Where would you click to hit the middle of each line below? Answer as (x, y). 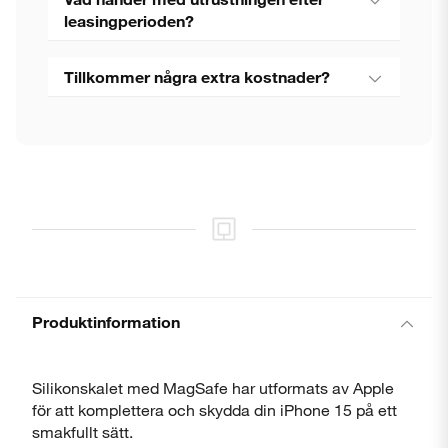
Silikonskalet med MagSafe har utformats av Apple (213, 387)
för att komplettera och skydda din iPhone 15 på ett (214, 409)
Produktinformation (106, 321)
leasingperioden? (129, 20)
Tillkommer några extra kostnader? (197, 76)
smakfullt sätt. (82, 431)
